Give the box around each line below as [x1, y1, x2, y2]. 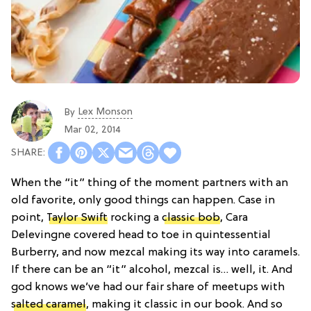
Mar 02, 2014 [64, 124, 121, 135]
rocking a [108, 212, 162, 225]
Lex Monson [78, 106, 133, 117]
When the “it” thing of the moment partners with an [11, 177, 288, 190]
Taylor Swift [47, 212, 108, 225]
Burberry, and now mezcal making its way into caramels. [11, 246, 300, 260]
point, [11, 212, 47, 225]
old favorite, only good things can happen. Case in [11, 194, 275, 208]
